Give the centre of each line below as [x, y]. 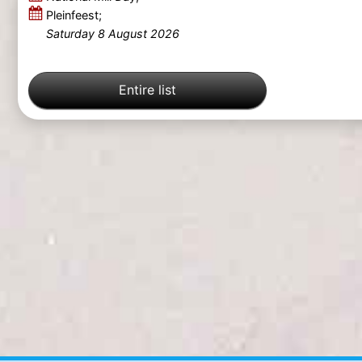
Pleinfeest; [74, 15]
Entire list [147, 90]
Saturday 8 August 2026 [138, 33]
